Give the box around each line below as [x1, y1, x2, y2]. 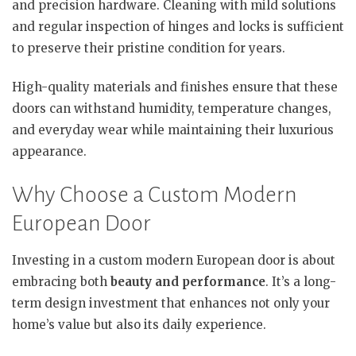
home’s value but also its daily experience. [12, 316, 266, 332]
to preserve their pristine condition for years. [12, 40, 285, 56]
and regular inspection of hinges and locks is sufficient [12, 18, 344, 34]
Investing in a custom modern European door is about [12, 252, 335, 268]
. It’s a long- [265, 273, 336, 289]
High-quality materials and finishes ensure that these [12, 79, 338, 95]
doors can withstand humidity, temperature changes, [12, 101, 331, 116]
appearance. [12, 144, 87, 159]
